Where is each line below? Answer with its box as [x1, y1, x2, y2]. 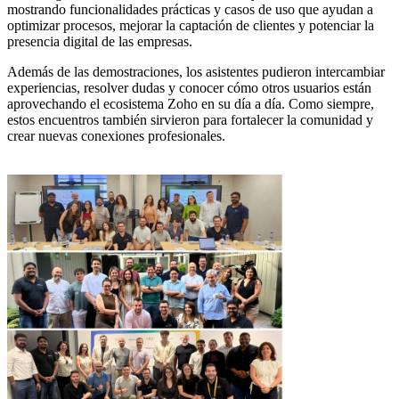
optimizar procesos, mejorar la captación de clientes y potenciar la [7, 18, 374, 34]
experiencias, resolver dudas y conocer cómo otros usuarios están [7, 80, 371, 96]
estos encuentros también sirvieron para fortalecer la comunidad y [7, 112, 373, 128]
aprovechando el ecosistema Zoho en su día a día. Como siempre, [7, 96, 374, 112]
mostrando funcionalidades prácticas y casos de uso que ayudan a [7, 2, 373, 18]
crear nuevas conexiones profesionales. [7, 128, 225, 144]
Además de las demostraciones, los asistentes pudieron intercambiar [7, 64, 385, 80]
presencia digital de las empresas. [7, 34, 192, 50]
